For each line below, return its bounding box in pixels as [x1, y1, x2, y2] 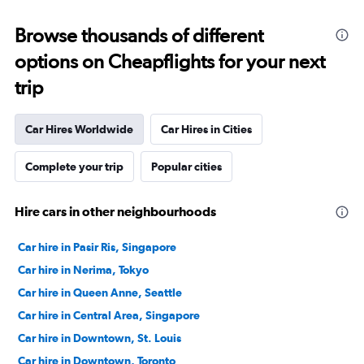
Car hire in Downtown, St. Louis [18, 331, 181, 344]
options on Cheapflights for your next [15, 50, 325, 73]
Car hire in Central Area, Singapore [18, 309, 200, 322]
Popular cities [151, 160, 222, 173]
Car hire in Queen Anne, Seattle [18, 286, 182, 299]
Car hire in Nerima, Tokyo [18, 263, 149, 276]
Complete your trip [25, 160, 123, 173]
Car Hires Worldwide [25, 123, 133, 136]
